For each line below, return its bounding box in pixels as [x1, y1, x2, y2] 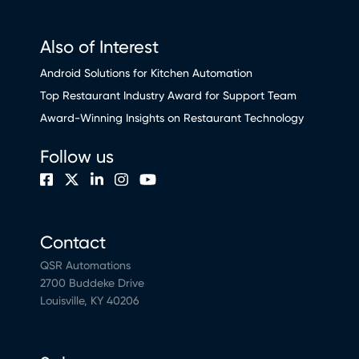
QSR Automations [40, 259, 131, 272]
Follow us [40, 147, 114, 167]
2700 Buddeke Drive [40, 276, 144, 290]
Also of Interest [40, 37, 159, 58]
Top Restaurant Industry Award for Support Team [40, 89, 296, 103]
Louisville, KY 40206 [40, 294, 139, 308]
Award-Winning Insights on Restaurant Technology [40, 111, 304, 125]
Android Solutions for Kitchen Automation [40, 67, 252, 80]
